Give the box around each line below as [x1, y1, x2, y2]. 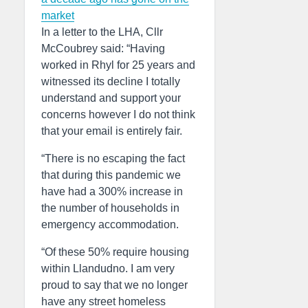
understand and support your [41, 92, 181, 104]
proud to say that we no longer [41, 279, 188, 291]
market [41, 10, 74, 21]
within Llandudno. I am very [41, 263, 175, 274]
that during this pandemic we [41, 169, 181, 181]
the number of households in [41, 202, 179, 214]
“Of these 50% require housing [41, 246, 189, 258]
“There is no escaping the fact [41, 153, 185, 164]
